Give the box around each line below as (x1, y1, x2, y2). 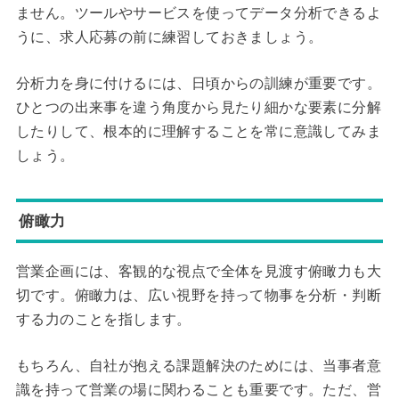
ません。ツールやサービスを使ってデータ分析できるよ (15, 4, 381, 20)
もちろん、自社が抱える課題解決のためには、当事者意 (15, 358, 381, 374)
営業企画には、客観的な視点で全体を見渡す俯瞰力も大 (15, 263, 381, 279)
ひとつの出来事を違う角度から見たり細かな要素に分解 (15, 100, 381, 116)
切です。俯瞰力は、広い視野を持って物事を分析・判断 (15, 287, 381, 303)
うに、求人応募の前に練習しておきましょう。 (15, 28, 323, 45)
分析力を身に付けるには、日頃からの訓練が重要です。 (15, 76, 381, 92)
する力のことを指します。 (15, 311, 191, 327)
